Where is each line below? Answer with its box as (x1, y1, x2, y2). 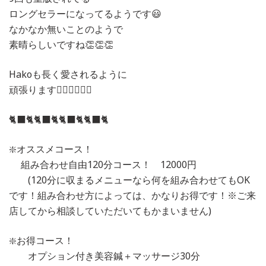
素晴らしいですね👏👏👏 (9, 37, 113, 51)
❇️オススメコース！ (9, 142, 93, 156)
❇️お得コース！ (9, 233, 74, 247)
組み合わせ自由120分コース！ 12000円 (9, 157, 197, 171)
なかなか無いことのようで (9, 22, 123, 36)
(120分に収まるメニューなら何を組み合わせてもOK (9, 173, 250, 186)
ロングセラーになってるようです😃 (9, 7, 161, 20)
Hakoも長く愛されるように (9, 67, 127, 81)
